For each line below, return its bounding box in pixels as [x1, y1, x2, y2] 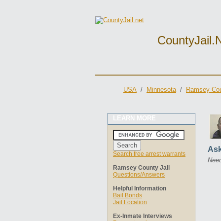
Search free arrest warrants [113, 150, 185, 157]
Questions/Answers [113, 171, 165, 178]
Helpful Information [113, 185, 166, 192]
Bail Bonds [113, 192, 142, 199]
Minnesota [147, 86, 176, 93]
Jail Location [113, 199, 147, 206]
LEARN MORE [113, 114, 156, 122]
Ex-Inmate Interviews [113, 213, 172, 220]
